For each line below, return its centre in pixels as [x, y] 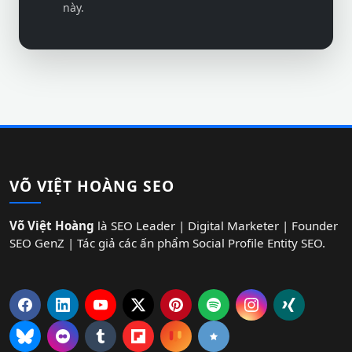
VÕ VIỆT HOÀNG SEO [92, 186]
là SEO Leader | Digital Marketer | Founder [216, 225]
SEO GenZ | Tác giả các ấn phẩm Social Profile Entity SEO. [167, 243]
